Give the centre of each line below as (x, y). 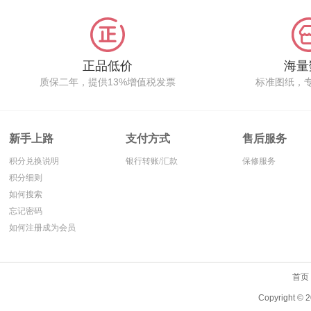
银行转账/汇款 (152, 161)
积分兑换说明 (34, 161)
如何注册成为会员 (43, 228)
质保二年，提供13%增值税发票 (108, 82)
